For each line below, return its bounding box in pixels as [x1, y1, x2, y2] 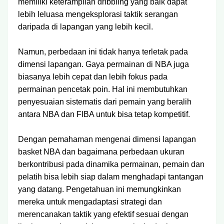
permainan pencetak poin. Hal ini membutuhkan [18, 85, 187, 93]
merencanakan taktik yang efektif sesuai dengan [18, 210, 188, 218]
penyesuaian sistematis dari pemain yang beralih [18, 97, 191, 106]
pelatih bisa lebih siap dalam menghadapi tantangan [18, 172, 203, 181]
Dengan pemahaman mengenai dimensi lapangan [18, 135, 196, 143]
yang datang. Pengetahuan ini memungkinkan [18, 185, 181, 193]
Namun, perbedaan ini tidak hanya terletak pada [18, 47, 188, 56]
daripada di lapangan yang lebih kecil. [18, 22, 153, 31]
